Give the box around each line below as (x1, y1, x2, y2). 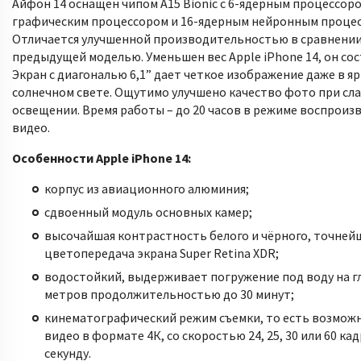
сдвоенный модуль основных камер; (44, 204, 252, 220)
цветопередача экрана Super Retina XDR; (44, 245, 279, 261)
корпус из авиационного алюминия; (44, 180, 249, 197)
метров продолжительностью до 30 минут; (44, 286, 294, 302)
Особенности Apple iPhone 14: (12, 150, 191, 166)
